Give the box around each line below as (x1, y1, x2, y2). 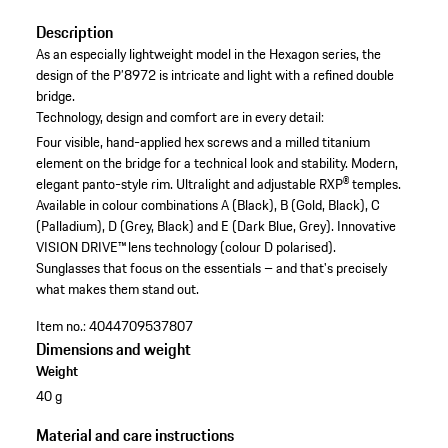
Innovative (336, 215, 396, 238)
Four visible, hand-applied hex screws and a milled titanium (35, 131, 370, 154)
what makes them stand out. (35, 278, 199, 301)
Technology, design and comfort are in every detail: (35, 106, 324, 129)
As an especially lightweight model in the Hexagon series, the (35, 43, 381, 66)
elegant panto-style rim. (35, 173, 173, 196)
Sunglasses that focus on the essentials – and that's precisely (35, 257, 387, 280)
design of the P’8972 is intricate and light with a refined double (35, 64, 394, 87)
